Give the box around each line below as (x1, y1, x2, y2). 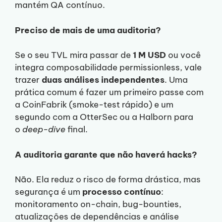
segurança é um (15, 186, 82, 198)
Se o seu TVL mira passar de (15, 50, 133, 61)
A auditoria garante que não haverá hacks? (15, 149, 197, 160)
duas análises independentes (42, 74, 165, 86)
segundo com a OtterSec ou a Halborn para (15, 111, 193, 123)
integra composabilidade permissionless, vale (15, 62, 202, 73)
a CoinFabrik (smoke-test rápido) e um (15, 99, 173, 111)
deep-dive (22, 124, 65, 135)
